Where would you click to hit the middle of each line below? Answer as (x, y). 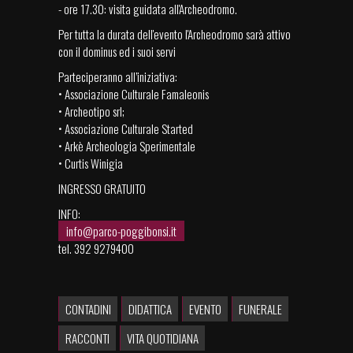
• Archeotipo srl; (91, 111)
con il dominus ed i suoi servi (117, 52)
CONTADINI (88, 309)
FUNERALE (260, 309)
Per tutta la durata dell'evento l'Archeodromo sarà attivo (175, 34)
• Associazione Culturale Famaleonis (134, 94)
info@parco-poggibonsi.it (121, 231)
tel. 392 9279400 (96, 249)
